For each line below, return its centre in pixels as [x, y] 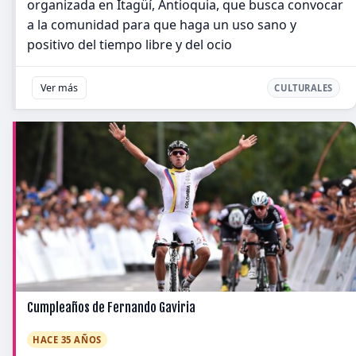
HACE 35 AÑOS [67, 339]
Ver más [59, 87]
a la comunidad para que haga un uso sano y [162, 24]
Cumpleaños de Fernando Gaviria [111, 307]
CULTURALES [304, 87]
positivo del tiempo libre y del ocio [130, 44]
